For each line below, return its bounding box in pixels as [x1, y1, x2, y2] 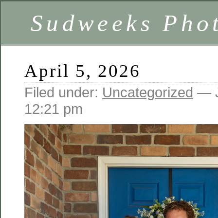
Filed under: [24, 84, 102, 100]
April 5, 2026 [24, 61, 141, 81]
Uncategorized [102, 84, 193, 100]
